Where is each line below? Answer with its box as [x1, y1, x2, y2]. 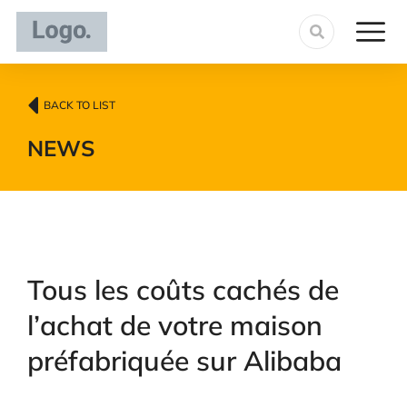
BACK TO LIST [44, 98, 115, 112]
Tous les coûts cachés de [27, 273, 339, 307]
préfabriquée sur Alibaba [27, 343, 342, 378]
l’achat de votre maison [27, 308, 323, 342]
